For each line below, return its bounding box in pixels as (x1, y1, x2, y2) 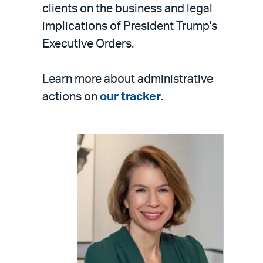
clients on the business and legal (42, 3, 213, 15)
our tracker (100, 91, 161, 103)
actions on (42, 91, 100, 103)
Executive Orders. (42, 38, 134, 50)
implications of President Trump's (42, 21, 217, 32)
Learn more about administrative (42, 73, 213, 85)
